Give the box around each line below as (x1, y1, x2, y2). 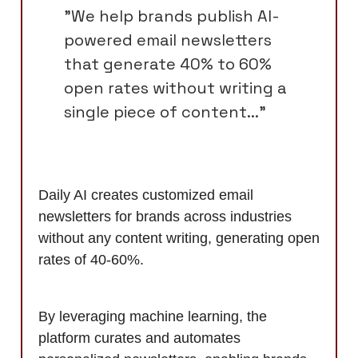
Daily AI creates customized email (38, 186, 253, 203)
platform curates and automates (38, 329, 241, 346)
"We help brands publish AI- (64, 5, 280, 26)
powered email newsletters (64, 29, 272, 50)
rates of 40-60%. (38, 251, 144, 268)
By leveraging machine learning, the (38, 308, 267, 324)
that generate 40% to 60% (64, 53, 272, 74)
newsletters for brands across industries (38, 208, 292, 225)
